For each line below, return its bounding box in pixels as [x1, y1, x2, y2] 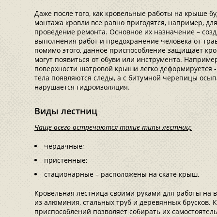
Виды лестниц [34, 105, 97, 117]
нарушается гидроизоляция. [34, 82, 130, 92]
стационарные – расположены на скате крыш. [44, 170, 200, 179]
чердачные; [44, 141, 84, 151]
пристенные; [44, 155, 88, 165]
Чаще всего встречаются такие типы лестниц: [34, 123, 192, 132]
